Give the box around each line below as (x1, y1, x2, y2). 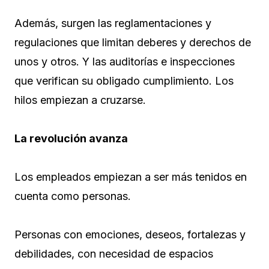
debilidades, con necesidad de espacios (14, 247, 213, 260)
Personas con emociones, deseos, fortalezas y (14, 228, 246, 241)
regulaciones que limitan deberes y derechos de (14, 35, 251, 49)
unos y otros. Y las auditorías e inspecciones (14, 55, 235, 68)
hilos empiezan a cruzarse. (14, 93, 146, 106)
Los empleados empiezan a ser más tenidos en (14, 170, 247, 183)
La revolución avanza (14, 131, 128, 145)
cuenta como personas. (14, 189, 131, 202)
